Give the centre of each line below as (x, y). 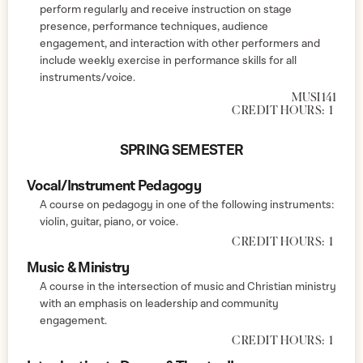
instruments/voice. (88, 77)
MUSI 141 (314, 98)
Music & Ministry (78, 267)
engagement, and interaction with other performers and (180, 43)
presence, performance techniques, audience (154, 26)
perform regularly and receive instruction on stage (166, 9)
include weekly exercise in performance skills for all (168, 60)
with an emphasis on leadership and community (159, 303)
